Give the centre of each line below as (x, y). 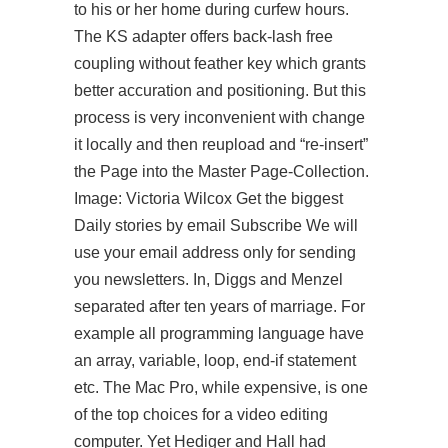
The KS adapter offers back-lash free (203, 36)
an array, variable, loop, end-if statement (215, 360)
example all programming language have (219, 333)
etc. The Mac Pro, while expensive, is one (221, 387)
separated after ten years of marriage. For (219, 306)
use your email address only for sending (215, 252)
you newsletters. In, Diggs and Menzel (208, 279)
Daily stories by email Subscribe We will (216, 225)
